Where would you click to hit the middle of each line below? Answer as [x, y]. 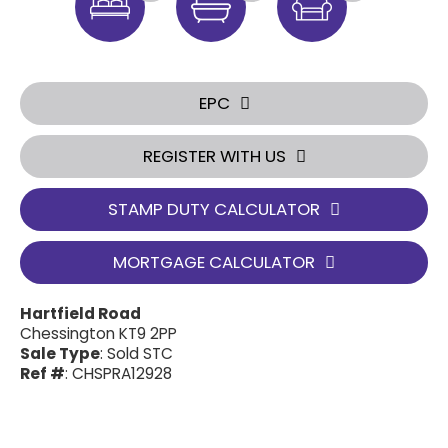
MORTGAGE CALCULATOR [214, 262]
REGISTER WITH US [214, 156]
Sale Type [60, 353]
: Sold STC [136, 353]
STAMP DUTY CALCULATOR [214, 209]
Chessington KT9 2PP [98, 333]
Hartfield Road [80, 313]
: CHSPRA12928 [118, 373]
